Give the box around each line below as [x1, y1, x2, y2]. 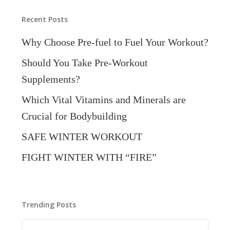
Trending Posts [21, 200, 76, 209]
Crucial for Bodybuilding [21, 110, 127, 122]
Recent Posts [21, 14, 68, 24]
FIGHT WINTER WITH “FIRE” [21, 151, 157, 163]
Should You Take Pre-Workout [21, 57, 148, 68]
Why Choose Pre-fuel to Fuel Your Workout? [21, 36, 208, 48]
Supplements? [21, 73, 80, 85]
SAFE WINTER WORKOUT [21, 131, 142, 142]
